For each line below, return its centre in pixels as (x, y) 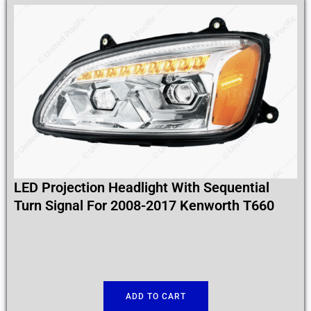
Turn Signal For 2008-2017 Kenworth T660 (144, 206)
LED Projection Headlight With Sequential (142, 188)
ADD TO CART (155, 297)
